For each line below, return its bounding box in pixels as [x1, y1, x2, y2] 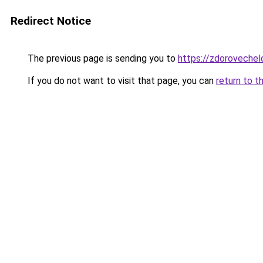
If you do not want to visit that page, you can [25, 75, 216, 86]
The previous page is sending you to [25, 53, 178, 64]
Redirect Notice [11, 14, 91, 28]
